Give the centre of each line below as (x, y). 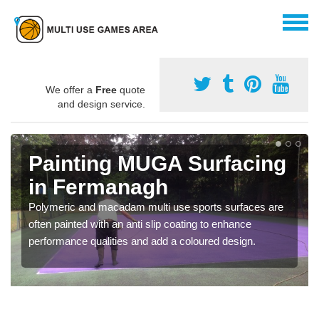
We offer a (70, 89)
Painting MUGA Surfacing (157, 163)
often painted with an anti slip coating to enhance (140, 224)
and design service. (101, 104)
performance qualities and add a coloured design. (142, 241)
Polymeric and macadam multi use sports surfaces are (156, 206)
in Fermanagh (98, 187)
